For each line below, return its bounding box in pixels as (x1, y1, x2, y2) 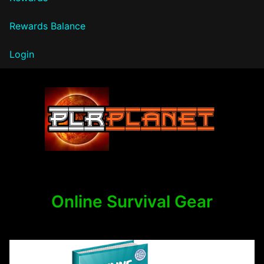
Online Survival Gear (51, 191, 213, 212)
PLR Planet (9, 151, 107, 175)
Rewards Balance (9, 19, 85, 32)
